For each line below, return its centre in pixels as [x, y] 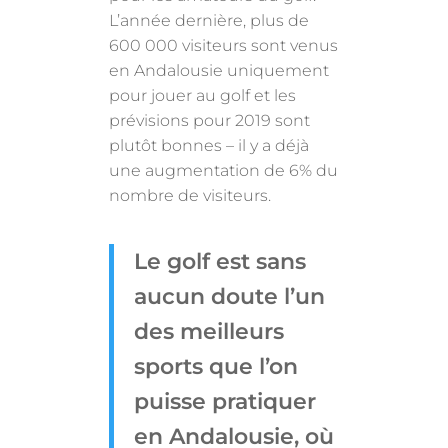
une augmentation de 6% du [224, 170]
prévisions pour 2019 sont [210, 120]
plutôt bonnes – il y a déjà [209, 145]
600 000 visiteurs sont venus [224, 45]
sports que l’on [216, 366]
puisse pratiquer [225, 401]
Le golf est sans [220, 261]
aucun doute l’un [230, 296]
